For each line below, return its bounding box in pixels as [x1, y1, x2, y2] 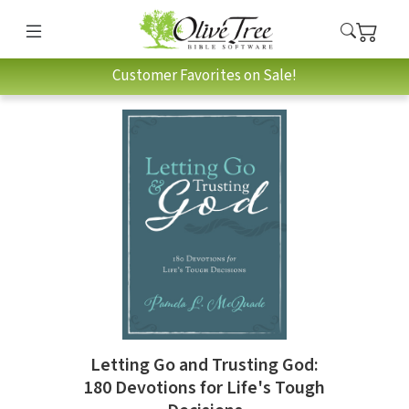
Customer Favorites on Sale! [112, 65, 297, 88]
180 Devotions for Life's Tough [84, 375, 325, 402]
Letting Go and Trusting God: [90, 352, 319, 379]
